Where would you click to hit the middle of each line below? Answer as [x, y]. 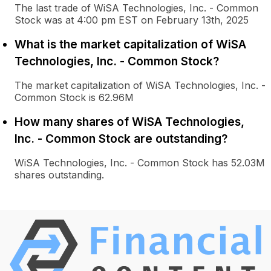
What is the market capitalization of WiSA [130, 44]
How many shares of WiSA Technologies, [129, 122]
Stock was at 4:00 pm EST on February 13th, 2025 [132, 20]
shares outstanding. [59, 175]
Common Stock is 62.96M [74, 97]
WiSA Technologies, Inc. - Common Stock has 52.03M [140, 163]
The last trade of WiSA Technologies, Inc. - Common [136, 8]
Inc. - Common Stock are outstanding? [121, 139]
